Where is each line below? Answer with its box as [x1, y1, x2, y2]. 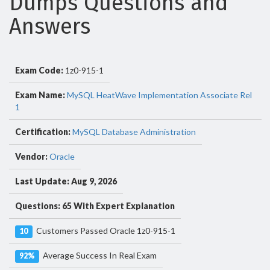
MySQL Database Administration [72, 127, 196, 137]
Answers [9, 13, 90, 40]
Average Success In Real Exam [39, 250, 157, 260]
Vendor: [15, 151, 48, 162]
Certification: [15, 127, 71, 137]
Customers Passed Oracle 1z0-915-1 [32, 225, 175, 236]
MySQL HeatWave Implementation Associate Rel [67, 90, 252, 100]
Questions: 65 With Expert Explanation [15, 201, 175, 211]
